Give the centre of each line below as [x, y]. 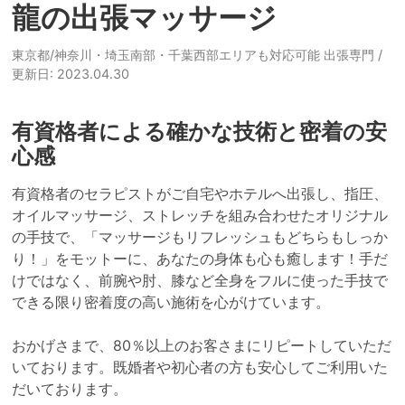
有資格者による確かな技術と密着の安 [199, 132]
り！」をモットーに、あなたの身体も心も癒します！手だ [199, 259]
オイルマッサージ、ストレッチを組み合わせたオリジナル [199, 215]
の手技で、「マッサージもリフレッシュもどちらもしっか [199, 237]
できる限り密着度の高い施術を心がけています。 [170, 302]
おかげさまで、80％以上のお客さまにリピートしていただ [201, 345]
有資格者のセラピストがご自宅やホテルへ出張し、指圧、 [199, 193]
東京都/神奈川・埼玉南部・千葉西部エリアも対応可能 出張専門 [194, 55]
